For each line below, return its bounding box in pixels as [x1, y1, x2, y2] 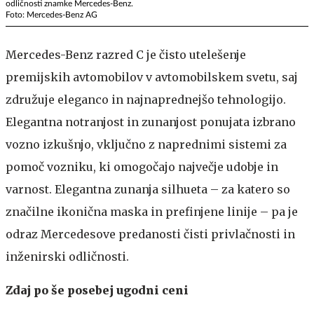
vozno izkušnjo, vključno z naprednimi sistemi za [6, 137, 287, 152]
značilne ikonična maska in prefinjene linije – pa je [6, 205, 298, 219]
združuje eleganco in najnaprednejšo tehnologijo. [6, 93, 286, 107]
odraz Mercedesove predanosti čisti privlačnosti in [6, 227, 295, 242]
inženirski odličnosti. [6, 250, 129, 264]
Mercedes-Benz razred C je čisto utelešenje [6, 48, 246, 62]
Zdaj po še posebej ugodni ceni [6, 283, 189, 298]
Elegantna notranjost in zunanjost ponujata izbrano [6, 115, 296, 130]
